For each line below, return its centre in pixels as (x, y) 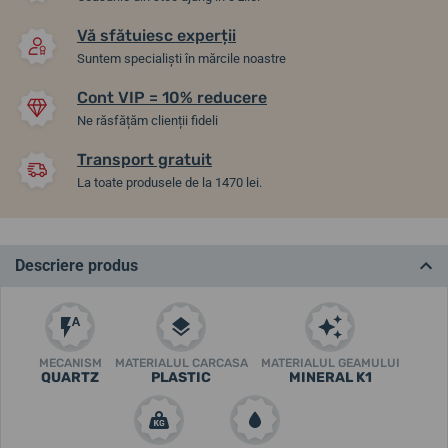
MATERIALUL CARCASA (181, 362)
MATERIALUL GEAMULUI (330, 362)
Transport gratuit (144, 159)
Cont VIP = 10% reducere (172, 97)
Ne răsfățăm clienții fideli (147, 120)
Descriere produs (76, 265)
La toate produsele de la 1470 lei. (169, 182)
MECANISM (70, 362)
